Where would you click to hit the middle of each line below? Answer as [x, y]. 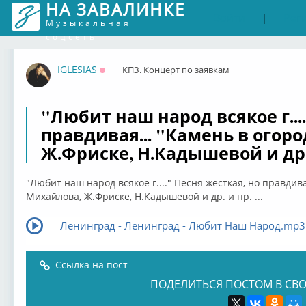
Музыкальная [88, 23]
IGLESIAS [77, 69]
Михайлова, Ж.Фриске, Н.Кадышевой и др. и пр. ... [144, 196]
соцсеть [71, 37]
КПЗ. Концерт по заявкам [176, 70]
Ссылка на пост [91, 265]
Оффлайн [122, 79]
